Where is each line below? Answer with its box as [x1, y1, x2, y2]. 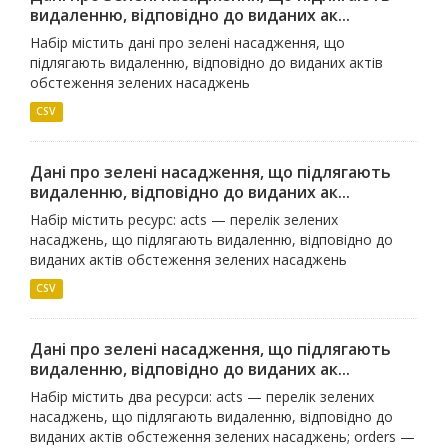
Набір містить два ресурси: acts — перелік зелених [30, 386, 374, 406]
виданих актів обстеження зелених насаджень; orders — [30, 426, 415, 446]
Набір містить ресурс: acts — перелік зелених [30, 209, 338, 229]
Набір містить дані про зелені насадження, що [30, 32, 345, 52]
